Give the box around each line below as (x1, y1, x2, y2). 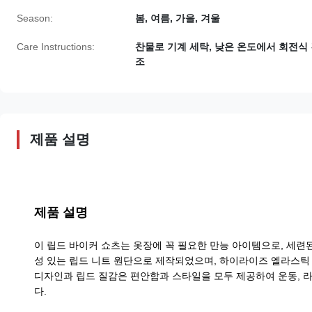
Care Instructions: (17, 41, 95, 53)
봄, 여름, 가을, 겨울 (135, 13, 220, 24)
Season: (17, 13, 53, 24)
